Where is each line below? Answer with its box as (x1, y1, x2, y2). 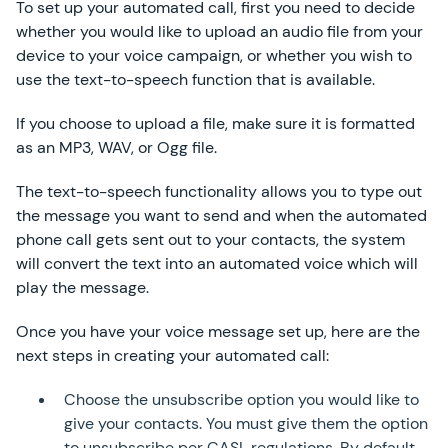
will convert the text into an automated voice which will (16, 253, 418, 274)
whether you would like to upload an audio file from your (16, 21, 423, 42)
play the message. (16, 277, 149, 298)
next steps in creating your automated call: (16, 345, 329, 366)
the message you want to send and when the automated (16, 205, 427, 226)
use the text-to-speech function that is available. (16, 69, 375, 90)
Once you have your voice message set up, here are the (16, 321, 420, 342)
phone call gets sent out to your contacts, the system (16, 229, 405, 250)
